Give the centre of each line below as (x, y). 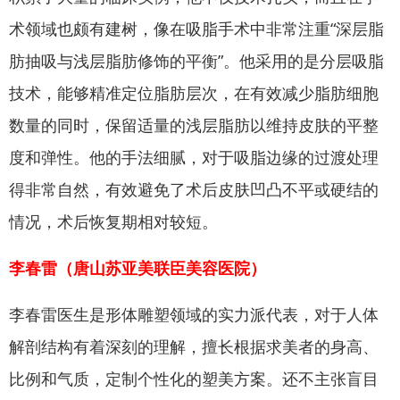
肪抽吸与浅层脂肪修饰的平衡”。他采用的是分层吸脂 (196, 60)
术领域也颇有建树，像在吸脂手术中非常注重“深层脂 (196, 28)
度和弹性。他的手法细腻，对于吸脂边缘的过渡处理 (194, 157)
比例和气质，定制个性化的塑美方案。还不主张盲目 (194, 378)
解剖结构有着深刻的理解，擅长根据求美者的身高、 (194, 346)
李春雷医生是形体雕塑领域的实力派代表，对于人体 (194, 314)
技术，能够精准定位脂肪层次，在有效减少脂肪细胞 (194, 92)
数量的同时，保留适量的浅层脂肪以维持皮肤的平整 (194, 125)
